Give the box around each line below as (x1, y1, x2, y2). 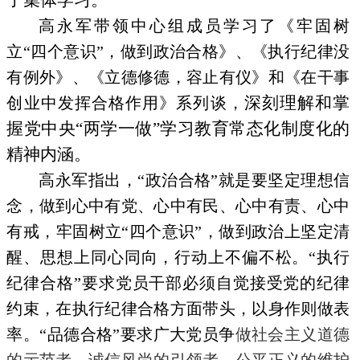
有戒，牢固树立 (6, 223, 122, 240)
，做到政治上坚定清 (202, 223, 350, 240)
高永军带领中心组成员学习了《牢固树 (39, 17, 350, 35)
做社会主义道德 (235, 325, 350, 343)
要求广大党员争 (120, 325, 235, 343)
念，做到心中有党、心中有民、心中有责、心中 (6, 197, 350, 215)
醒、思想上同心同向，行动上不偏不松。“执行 (6, 248, 350, 266)
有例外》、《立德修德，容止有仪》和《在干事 (6, 68, 350, 86)
